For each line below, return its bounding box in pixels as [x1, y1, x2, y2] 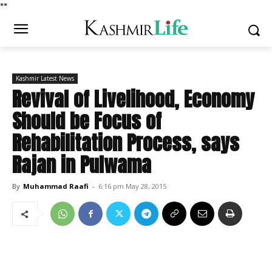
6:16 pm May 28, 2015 [98, 182, 166, 191]
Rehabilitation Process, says [12, 128, 239, 158]
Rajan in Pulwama [12, 150, 151, 180]
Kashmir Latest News [16, 74, 74, 83]
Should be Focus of [12, 106, 161, 136]
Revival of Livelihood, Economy [12, 84, 254, 114]
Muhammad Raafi [23, 182, 89, 191]
